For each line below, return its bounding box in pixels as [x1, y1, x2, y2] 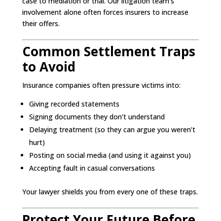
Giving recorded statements [29, 99, 119, 109]
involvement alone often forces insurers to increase [22, 7, 188, 17]
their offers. [22, 18, 60, 28]
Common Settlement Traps [22, 42, 195, 60]
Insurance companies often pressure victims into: [22, 80, 181, 90]
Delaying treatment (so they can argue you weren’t [29, 124, 195, 134]
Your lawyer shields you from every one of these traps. [22, 186, 198, 196]
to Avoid [22, 57, 75, 75]
